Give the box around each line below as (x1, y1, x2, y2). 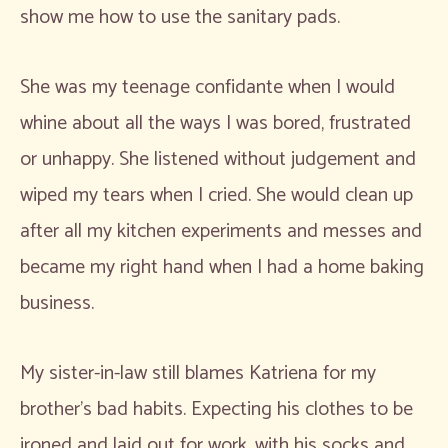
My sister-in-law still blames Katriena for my (20, 356, 376, 390)
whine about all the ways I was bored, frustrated (20, 106, 411, 140)
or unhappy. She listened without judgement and (20, 142, 416, 176)
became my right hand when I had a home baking (20, 250, 424, 284)
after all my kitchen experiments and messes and (20, 214, 422, 248)
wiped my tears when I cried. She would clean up (20, 178, 413, 212)
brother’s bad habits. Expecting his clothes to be (20, 392, 413, 426)
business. (20, 286, 99, 320)
